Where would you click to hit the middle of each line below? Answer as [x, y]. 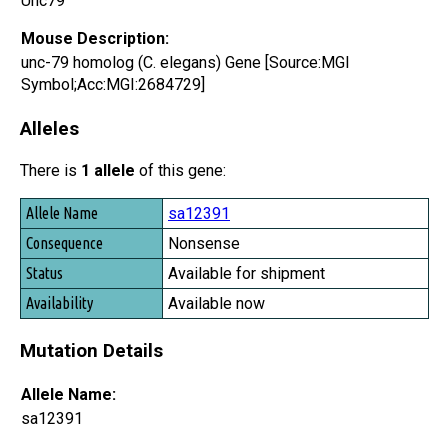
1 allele [108, 171]
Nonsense [204, 244]
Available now [216, 304]
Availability [57, 295]
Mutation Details [91, 350]
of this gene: [180, 171]
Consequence [62, 239]
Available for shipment [246, 274]
